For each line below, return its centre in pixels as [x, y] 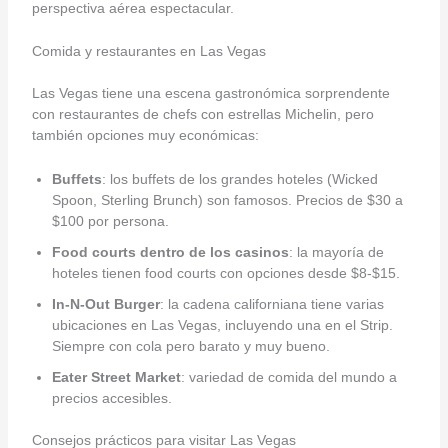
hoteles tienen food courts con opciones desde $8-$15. [225, 272]
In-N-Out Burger [105, 303]
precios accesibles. [111, 397]
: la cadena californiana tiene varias [271, 303]
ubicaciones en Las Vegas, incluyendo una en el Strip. [222, 324]
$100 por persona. [110, 220]
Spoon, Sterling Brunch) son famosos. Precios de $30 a [227, 199]
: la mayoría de [336, 251]
